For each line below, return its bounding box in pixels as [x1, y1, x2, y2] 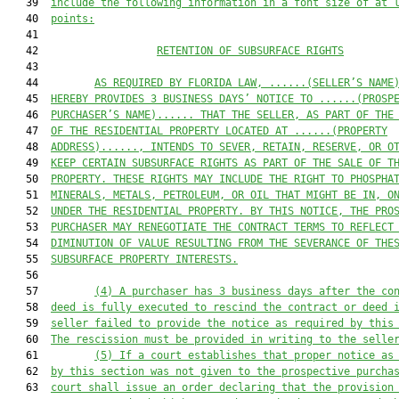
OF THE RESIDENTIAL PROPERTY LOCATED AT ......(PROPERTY [51, 125, 387, 137]
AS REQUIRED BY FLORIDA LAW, [94, 77, 269, 89]
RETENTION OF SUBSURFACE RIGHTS [157, 45, 344, 57]
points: [51, 12, 94, 25]
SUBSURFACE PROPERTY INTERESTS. [51, 253, 238, 265]
